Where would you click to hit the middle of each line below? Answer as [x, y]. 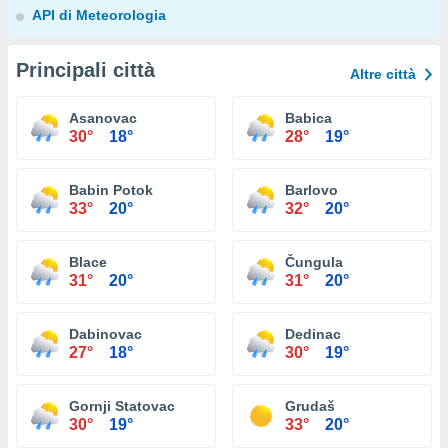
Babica [308, 118]
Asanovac [103, 118]
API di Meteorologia [99, 15]
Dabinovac [105, 334]
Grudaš [310, 406]
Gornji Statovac [122, 406]
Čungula [314, 262]
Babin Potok [111, 190]
